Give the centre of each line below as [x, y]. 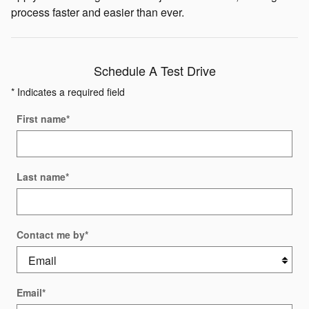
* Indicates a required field [68, 92]
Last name [41, 177]
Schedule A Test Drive [154, 71]
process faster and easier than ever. [98, 12]
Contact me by [51, 235]
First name [41, 119]
